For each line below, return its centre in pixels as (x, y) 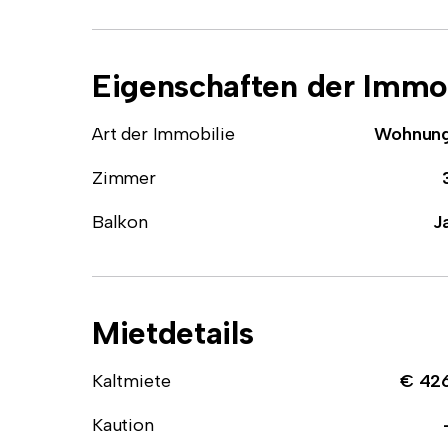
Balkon (120, 222)
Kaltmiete (131, 381)
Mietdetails (173, 333)
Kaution (123, 425)
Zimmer (124, 178)
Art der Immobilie (163, 134)
